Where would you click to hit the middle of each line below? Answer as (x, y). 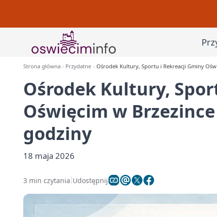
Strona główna (42, 66)
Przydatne (78, 66)
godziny (57, 133)
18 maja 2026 (49, 156)
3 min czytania (47, 180)
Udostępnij (90, 180)
